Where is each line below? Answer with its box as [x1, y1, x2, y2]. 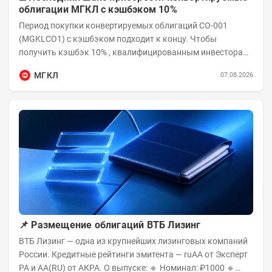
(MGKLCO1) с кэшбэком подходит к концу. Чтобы [19, 33, 67, 44]
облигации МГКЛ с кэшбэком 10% [19, 3, 177, 15]
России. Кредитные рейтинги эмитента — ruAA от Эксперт [19, 250, 184, 260]
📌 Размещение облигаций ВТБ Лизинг [19, 219, 201, 231]
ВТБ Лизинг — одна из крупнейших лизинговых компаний [19, 236, 67, 246]
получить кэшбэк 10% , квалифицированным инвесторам [19, 47, 58, 57]
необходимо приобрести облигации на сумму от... [19, 60, 217, 70]
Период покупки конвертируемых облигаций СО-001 [19, 20, 199, 30]
